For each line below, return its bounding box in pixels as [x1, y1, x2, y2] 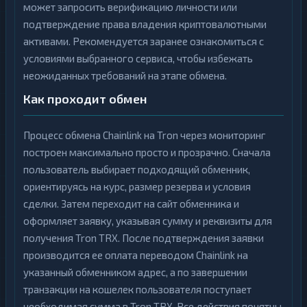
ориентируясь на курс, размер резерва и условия [23, 180, 251, 193]
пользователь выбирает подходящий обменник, [23, 163, 250, 175]
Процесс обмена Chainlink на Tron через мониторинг [23, 129, 266, 141]
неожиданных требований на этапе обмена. [23, 69, 227, 82]
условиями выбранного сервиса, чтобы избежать [23, 52, 253, 64]
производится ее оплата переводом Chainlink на [23, 249, 248, 261]
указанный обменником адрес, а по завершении [23, 266, 247, 278]
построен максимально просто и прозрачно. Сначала [23, 146, 271, 158]
